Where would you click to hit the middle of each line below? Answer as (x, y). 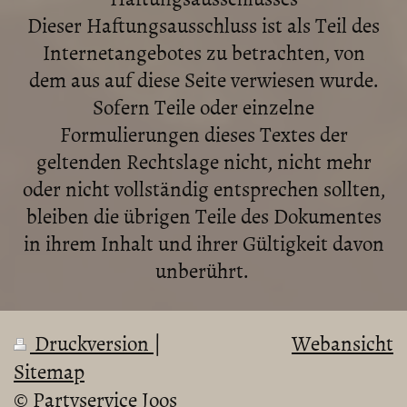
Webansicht (342, 342)
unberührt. (203, 270)
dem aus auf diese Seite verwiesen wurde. (203, 79)
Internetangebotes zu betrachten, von (203, 52)
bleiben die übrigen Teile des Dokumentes (203, 215)
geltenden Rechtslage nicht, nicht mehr (203, 161)
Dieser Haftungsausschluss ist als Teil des (203, 25)
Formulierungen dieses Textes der (203, 134)
